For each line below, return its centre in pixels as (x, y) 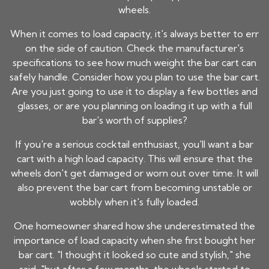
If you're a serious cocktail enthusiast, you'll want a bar (134, 144)
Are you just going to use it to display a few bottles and (134, 92)
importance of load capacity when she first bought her (134, 240)
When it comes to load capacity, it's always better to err (134, 34)
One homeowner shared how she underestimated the (134, 226)
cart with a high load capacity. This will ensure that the (134, 159)
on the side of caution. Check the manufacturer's (134, 48)
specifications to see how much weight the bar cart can (134, 63)
